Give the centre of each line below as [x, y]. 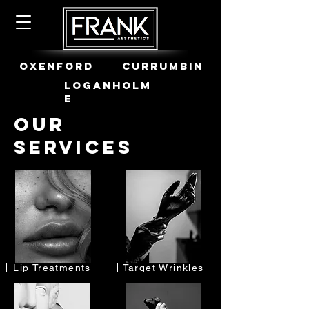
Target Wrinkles [163, 268]
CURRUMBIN [163, 66]
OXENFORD [57, 66]
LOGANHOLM [108, 85]
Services [73, 147]
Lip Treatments [52, 268]
